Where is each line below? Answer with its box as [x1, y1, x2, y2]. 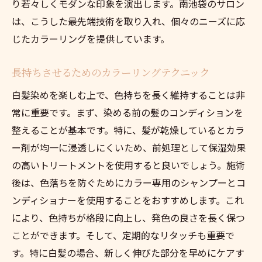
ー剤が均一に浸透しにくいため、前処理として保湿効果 [12, 140, 246, 154]
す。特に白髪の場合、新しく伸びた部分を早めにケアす [12, 245, 244, 260]
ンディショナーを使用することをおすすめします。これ [12, 192, 244, 207]
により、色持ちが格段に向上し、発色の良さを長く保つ [12, 210, 245, 225]
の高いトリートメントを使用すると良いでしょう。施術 [12, 157, 245, 172]
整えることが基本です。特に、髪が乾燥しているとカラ [12, 122, 244, 137]
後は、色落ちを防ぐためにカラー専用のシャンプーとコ [12, 175, 246, 189]
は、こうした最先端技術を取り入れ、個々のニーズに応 [12, 13, 245, 28]
